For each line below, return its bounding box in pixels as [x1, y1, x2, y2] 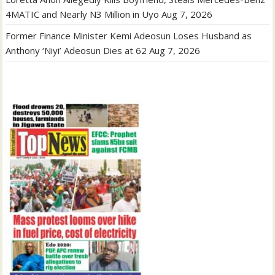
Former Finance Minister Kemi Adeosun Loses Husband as [6, 29, 252, 42]
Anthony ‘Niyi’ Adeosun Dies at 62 [6, 44, 147, 56]
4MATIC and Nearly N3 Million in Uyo [6, 7, 160, 20]
